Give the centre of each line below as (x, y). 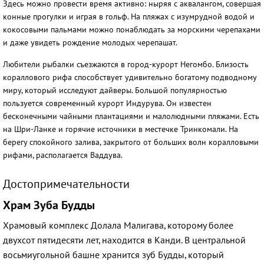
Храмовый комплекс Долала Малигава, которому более (118, 226)
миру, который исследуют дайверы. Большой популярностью (115, 91)
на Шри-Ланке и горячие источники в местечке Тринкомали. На (121, 130)
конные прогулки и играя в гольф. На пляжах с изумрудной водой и (129, 17)
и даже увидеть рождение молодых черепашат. (90, 43)
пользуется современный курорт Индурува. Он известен (107, 104)
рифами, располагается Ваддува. (63, 156)
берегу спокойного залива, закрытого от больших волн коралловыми (131, 143)
